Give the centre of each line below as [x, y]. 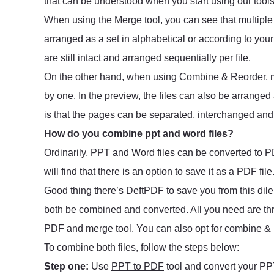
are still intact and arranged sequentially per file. [147, 58]
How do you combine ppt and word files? [139, 134]
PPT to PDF [138, 266]
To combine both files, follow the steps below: [142, 247]
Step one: [66, 266]
